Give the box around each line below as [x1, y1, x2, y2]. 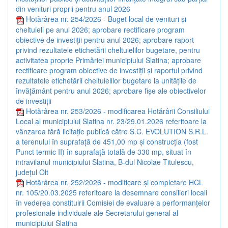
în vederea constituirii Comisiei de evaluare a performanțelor [16, 197, 210, 208]
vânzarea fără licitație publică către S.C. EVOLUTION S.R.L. [16, 126, 208, 136]
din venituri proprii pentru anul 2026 [16, 4, 130, 14]
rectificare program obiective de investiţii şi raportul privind [16, 65, 203, 75]
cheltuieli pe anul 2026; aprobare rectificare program [16, 24, 185, 35]
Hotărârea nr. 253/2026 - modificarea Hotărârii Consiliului [26, 105, 210, 116]
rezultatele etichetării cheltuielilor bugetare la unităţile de [16, 75, 196, 85]
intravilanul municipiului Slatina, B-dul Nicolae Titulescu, [16, 156, 194, 167]
